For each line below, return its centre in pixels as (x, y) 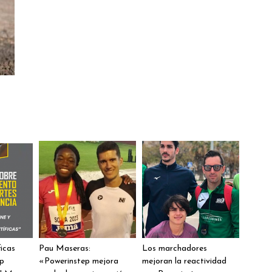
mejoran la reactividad (184, 261)
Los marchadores (175, 249)
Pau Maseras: (65, 249)
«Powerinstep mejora (79, 261)
